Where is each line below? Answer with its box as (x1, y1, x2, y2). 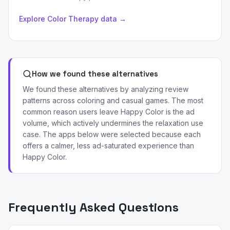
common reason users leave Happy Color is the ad (23, 107, 195, 116)
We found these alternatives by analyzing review (23, 85, 188, 93)
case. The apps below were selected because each (23, 130, 201, 139)
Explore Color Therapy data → (19, 14, 126, 23)
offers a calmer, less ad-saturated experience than (23, 141, 194, 150)
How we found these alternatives (32, 69, 158, 79)
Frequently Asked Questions (8, 199, 179, 215)
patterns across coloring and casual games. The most (23, 96, 203, 105)
